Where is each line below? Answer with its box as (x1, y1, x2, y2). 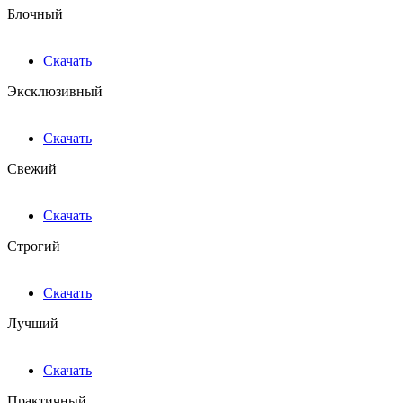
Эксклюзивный (7, 84, 103, 100)
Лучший (7, 316, 58, 332)
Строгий (7, 238, 60, 255)
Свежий (7, 161, 57, 177)
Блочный (7, 6, 63, 22)
